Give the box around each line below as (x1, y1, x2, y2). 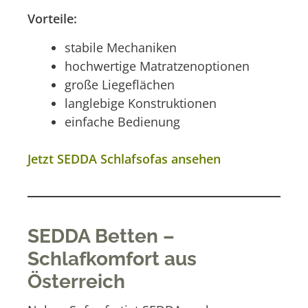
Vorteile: (27, 10, 77, 27)
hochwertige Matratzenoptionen (65, 57, 250, 74)
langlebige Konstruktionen (65, 94, 217, 111)
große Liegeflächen (65, 76, 175, 93)
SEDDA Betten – (27, 224, 175, 247)
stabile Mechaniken (65, 38, 177, 56)
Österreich (27, 269, 125, 293)
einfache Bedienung (65, 113, 180, 130)
